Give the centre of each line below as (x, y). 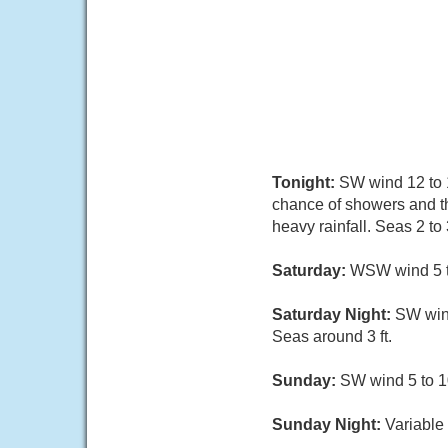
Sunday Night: (328, 424)
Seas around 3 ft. (332, 336)
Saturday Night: (333, 314)
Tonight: (305, 182)
